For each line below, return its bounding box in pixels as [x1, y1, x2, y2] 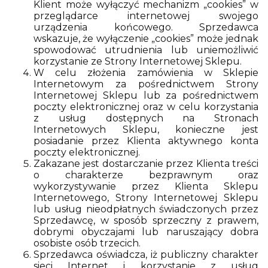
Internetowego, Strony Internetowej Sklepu [33, 192, 258, 203]
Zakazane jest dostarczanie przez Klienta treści [33, 158, 258, 169]
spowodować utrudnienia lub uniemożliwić [33, 44, 258, 56]
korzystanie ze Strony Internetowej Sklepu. [33, 56, 242, 67]
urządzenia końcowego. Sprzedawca [33, 22, 258, 33]
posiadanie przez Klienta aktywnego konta [33, 135, 258, 147]
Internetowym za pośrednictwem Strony [33, 78, 258, 90]
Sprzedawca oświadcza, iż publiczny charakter [33, 249, 258, 260]
